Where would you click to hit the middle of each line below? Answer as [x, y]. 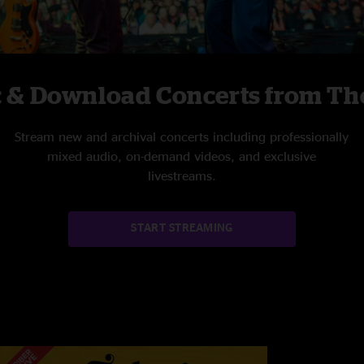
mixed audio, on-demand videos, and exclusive [182, 156]
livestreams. [182, 176]
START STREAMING [182, 227]
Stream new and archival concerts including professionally [182, 137]
